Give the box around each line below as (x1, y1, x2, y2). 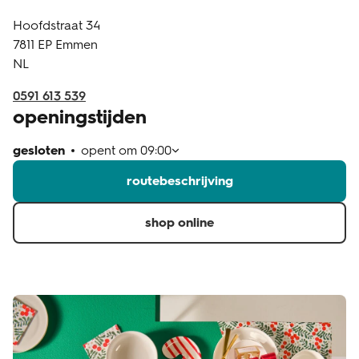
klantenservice (35, 22, 111, 35)
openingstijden (13, 105, 147, 129)
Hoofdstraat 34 (13, 18, 101, 34)
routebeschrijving (126, 173, 233, 189)
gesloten (13, 143, 65, 159)
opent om (81, 143, 140, 159)
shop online (145, 215, 214, 231)
